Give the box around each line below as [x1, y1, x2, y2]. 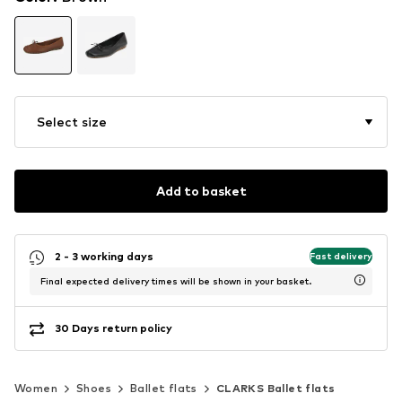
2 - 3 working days [55, 249, 153, 264]
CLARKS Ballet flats [215, 380, 336, 395]
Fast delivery [310, 250, 372, 262]
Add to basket [155, 183, 247, 199]
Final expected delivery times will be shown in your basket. [40, 275, 311, 286]
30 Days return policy [55, 321, 172, 336]
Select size [37, 113, 107, 129]
